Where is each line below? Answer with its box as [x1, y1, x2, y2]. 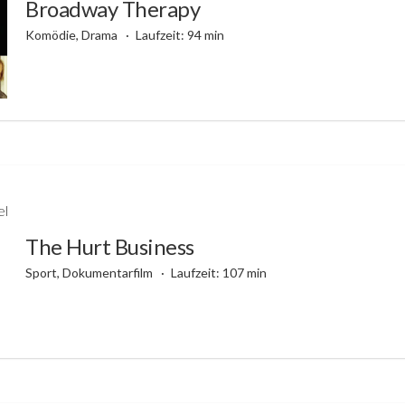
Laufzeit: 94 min [135, 26, 224, 42]
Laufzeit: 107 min [170, 264, 267, 280]
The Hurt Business [25, 232, 194, 259]
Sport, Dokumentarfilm [25, 264, 155, 280]
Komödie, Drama [25, 26, 120, 42]
